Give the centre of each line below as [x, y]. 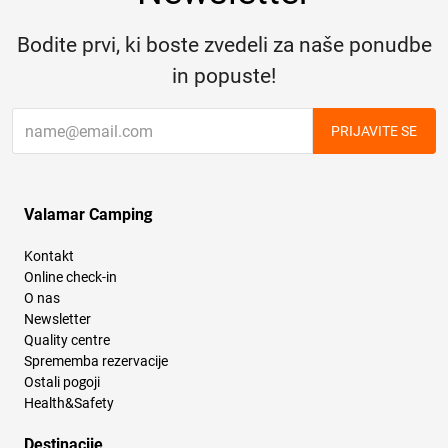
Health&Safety [69, 403]
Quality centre [67, 340]
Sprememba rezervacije [96, 361]
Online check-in [70, 277]
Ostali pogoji [62, 382]
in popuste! [224, 76]
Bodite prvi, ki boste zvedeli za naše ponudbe [224, 45]
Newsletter [57, 319]
